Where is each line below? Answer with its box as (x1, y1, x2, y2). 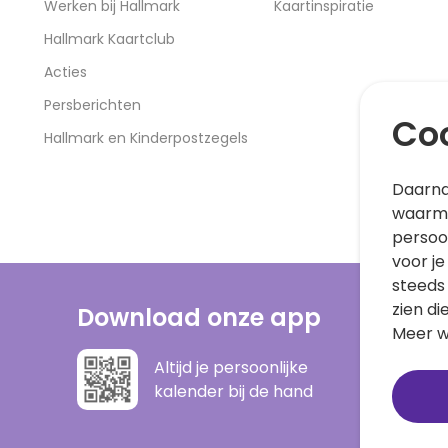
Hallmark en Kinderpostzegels (44, 128, 248, 148)
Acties (44, 62, 87, 82)
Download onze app (76, 301, 321, 334)
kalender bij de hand (153, 379, 313, 403)
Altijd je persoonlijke (153, 355, 308, 379)
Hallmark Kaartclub (44, 29, 175, 49)
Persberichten (44, 95, 141, 115)
